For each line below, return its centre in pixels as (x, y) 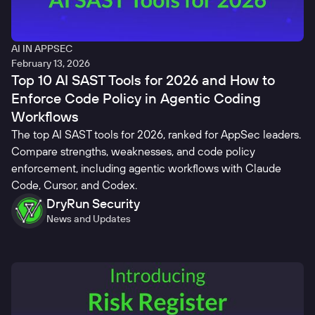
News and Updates (89, 219)
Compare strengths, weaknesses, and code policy (133, 152)
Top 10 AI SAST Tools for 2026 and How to (143, 80)
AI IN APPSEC (42, 49)
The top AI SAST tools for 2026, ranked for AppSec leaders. (156, 135)
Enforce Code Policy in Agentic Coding (136, 98)
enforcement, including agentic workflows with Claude (146, 168)
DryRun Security (93, 204)
